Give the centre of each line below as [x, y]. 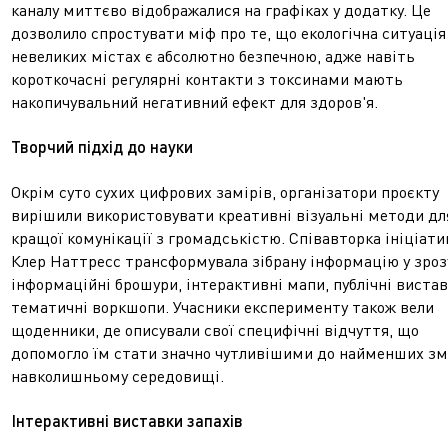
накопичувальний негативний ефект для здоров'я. [194, 102]
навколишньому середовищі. [117, 376]
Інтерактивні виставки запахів [127, 420]
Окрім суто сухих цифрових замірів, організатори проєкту [225, 192]
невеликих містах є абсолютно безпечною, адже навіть [213, 56]
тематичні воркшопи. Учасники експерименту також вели [222, 307]
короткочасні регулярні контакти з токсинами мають [207, 79]
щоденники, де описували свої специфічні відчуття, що [215, 330]
